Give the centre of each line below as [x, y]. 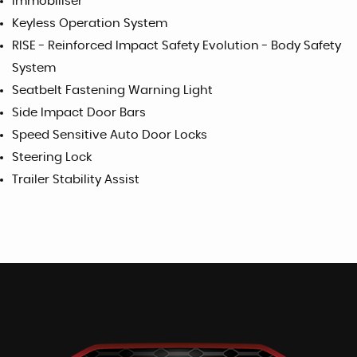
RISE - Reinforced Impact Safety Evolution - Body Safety [177, 45]
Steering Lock [52, 157]
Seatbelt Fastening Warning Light [112, 90]
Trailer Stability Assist [76, 179]
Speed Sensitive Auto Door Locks [110, 135]
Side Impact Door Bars [79, 112]
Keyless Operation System [90, 23]
